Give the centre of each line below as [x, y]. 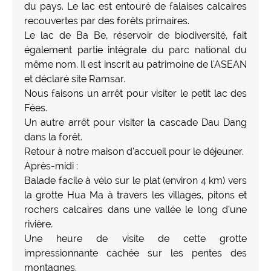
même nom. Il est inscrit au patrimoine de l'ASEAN [135, 64]
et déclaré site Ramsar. [75, 79]
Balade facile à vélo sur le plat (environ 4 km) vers [135, 180]
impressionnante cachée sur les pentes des [135, 253]
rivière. [38, 224]
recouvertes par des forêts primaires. [107, 21]
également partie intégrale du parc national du [135, 50]
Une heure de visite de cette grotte [135, 238]
